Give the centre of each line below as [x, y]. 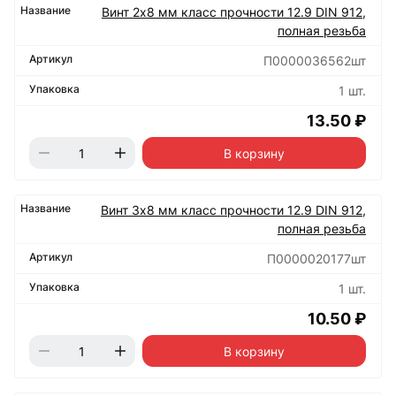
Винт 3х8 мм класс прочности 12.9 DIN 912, [233, 210]
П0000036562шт [315, 61]
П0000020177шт [316, 259]
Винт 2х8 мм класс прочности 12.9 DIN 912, [234, 12]
